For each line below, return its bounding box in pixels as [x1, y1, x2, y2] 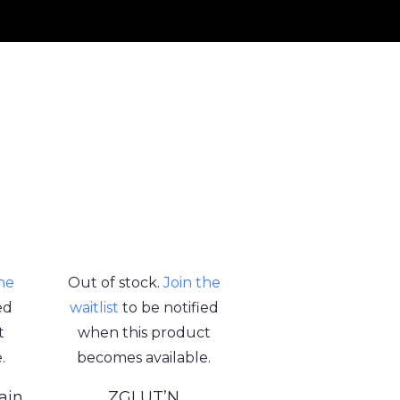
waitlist [69, 298, 119, 316]
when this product [77, 323, 211, 341]
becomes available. [77, 348, 212, 366]
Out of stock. [67, 273, 163, 291]
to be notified [118, 298, 219, 316]
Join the [162, 273, 221, 291]
